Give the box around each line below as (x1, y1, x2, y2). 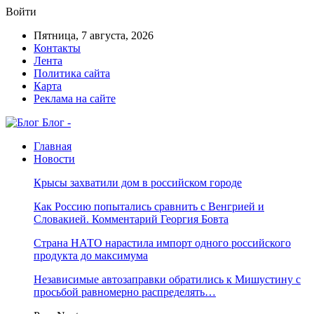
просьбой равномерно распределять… (34, 286, 216, 298)
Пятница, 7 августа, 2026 (34, 29, 153, 41)
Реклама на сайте (34, 93, 116, 104)
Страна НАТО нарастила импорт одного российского (34, 237, 291, 249)
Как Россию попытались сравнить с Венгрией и (34, 200, 264, 212)
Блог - (42, 116, 71, 128)
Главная (34, 140, 71, 152)
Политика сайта (34, 67, 110, 79)
